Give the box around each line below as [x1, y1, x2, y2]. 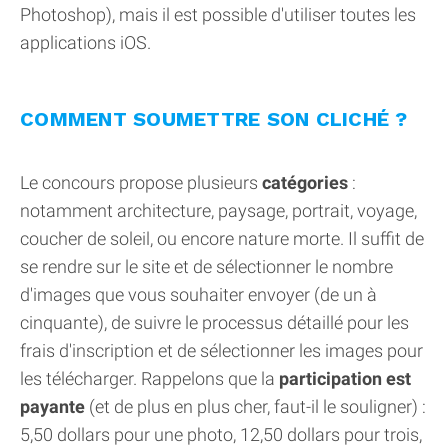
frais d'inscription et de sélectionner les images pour [20, 339, 423, 361]
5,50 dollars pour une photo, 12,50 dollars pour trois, [20, 423, 422, 445]
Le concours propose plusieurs [20, 171, 262, 193]
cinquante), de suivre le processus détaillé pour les [20, 311, 409, 333]
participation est [279, 367, 411, 389]
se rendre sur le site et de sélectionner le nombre [20, 255, 393, 277]
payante [20, 395, 85, 417]
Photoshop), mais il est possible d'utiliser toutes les [20, 3, 416, 25]
